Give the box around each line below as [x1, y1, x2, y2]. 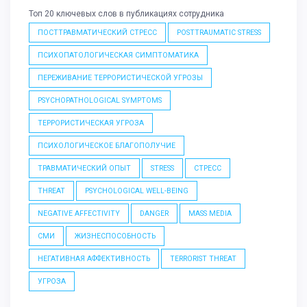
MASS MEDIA [188, 209, 232, 219]
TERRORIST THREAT [170, 254, 236, 264]
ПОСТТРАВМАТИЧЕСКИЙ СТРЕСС [38, 28, 157, 38]
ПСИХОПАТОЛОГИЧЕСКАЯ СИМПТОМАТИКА [38, 51, 199, 60]
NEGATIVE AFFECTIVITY [38, 209, 120, 219]
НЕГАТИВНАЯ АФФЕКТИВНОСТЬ [38, 254, 150, 264]
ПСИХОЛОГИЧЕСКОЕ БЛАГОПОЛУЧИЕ [38, 141, 175, 151]
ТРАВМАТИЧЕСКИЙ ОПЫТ [38, 164, 131, 173]
